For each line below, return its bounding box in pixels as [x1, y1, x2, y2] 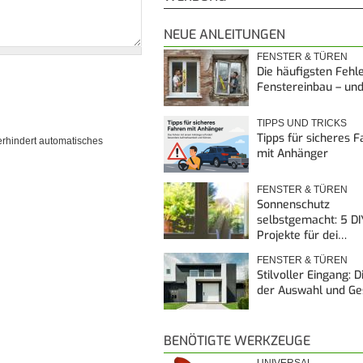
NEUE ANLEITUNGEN [164, 25, 285, 43]
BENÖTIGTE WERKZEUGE [164, 331, 310, 349]
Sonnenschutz [257, 196, 330, 212]
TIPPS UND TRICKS [257, 117, 347, 129]
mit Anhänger [257, 145, 328, 161]
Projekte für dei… [257, 227, 347, 243]
